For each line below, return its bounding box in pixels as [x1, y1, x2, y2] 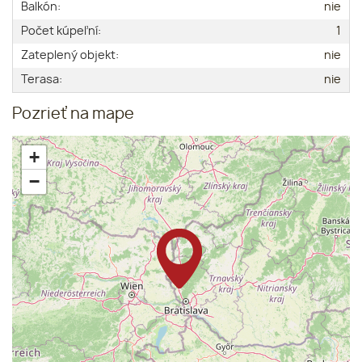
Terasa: [21, 74, 62, 86]
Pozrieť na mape [12, 107, 134, 123]
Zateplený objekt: [21, 49, 119, 62]
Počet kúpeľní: [21, 25, 101, 38]
